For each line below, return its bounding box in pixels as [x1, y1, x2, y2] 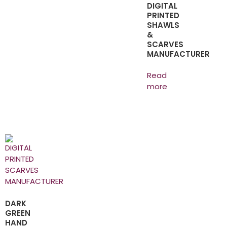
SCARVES [147, 39, 183, 50]
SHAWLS [147, 19, 179, 30]
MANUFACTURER [147, 48, 210, 59]
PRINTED [147, 10, 179, 21]
